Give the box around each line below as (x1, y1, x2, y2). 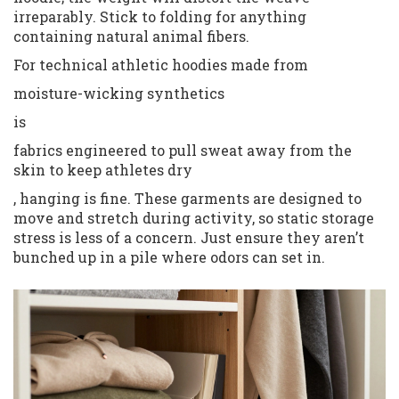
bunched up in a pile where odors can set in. (13, 248, 325, 267)
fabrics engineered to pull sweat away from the (13, 141, 352, 160)
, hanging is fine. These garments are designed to (13, 189, 362, 208)
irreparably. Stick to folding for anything (13, 7, 306, 27)
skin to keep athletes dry (13, 160, 192, 180)
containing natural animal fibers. (13, 27, 249, 46)
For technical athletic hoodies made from (13, 55, 308, 75)
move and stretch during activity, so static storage (13, 208, 374, 228)
